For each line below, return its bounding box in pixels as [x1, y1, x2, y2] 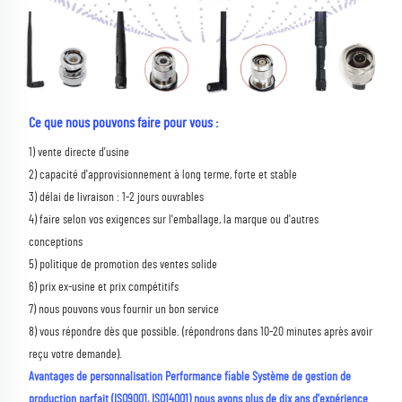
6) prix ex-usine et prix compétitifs [29, 281, 181, 294]
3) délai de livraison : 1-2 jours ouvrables [29, 191, 206, 205]
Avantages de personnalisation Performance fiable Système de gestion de [29, 371, 351, 384]
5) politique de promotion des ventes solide [29, 258, 220, 272]
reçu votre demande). [29, 348, 125, 362]
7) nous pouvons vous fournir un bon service [29, 303, 222, 317]
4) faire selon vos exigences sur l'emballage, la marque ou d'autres [29, 214, 319, 227]
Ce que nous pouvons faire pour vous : [29, 116, 218, 131]
